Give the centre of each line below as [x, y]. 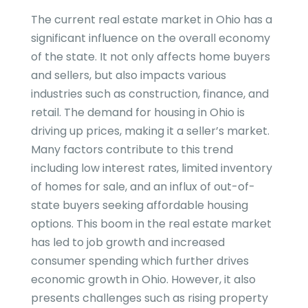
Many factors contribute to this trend [132, 150]
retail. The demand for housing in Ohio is [137, 113]
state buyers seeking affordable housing [139, 206]
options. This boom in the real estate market [151, 224]
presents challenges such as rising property [149, 298]
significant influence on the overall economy [150, 38]
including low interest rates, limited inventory [151, 168]
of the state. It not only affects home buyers [150, 57]
